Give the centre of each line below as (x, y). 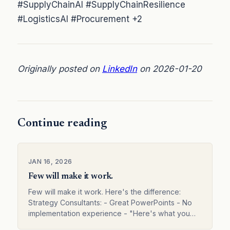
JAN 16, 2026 (50, 162)
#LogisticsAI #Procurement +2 (80, 19)
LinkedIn (120, 69)
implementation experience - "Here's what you (109, 213)
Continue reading (62, 124)
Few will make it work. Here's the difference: (104, 191)
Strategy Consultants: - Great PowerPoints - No (110, 202)
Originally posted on (60, 69)
